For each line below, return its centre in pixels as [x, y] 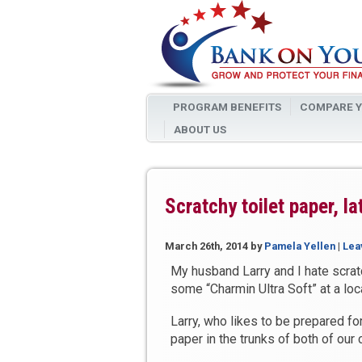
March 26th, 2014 [206, 246]
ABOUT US [200, 129]
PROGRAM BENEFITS [227, 107]
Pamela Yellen [300, 246]
